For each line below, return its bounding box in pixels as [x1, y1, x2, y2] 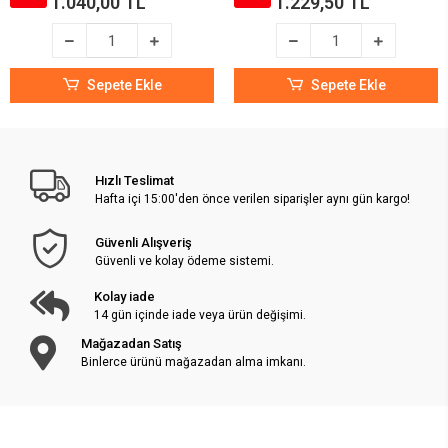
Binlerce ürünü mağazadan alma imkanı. [81, 355, 306, 369]
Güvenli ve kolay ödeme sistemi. [95, 253, 275, 268]
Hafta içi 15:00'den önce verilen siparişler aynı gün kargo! [95, 191, 411, 206]
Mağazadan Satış [81, 336, 182, 351]
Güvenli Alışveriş [95, 234, 193, 250]
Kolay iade [94, 289, 155, 304]
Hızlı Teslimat [95, 172, 175, 188]
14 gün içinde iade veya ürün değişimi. [94, 308, 306, 322]
